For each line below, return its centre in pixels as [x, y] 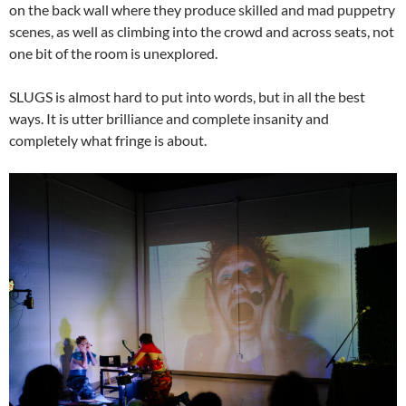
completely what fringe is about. [108, 140]
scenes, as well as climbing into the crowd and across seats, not [202, 32]
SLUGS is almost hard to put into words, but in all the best [187, 97]
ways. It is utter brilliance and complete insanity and [169, 119]
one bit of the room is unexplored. [113, 53]
